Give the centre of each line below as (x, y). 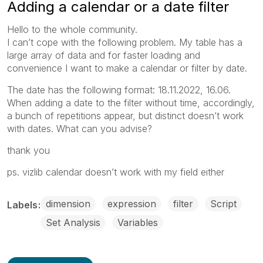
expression (132, 203)
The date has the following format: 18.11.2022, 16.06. (119, 90)
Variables (138, 222)
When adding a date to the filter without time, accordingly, (131, 102)
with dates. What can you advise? (80, 128)
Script (223, 203)
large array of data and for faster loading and (104, 55)
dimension (68, 203)
